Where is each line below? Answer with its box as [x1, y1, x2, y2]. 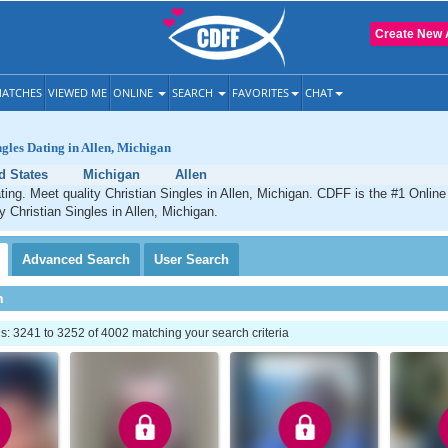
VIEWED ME [48, 85, 107, 100]
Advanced [22, 252, 87, 267]
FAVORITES [232, 85, 289, 100]
